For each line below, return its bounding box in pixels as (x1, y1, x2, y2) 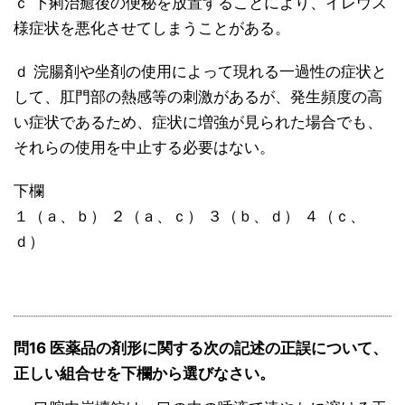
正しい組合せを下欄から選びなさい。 (14, 364, 275, 383)
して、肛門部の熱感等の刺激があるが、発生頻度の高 (14, 88, 382, 107)
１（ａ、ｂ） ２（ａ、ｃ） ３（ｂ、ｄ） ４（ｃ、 (14, 207, 365, 226)
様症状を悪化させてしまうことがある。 (14, 19, 290, 38)
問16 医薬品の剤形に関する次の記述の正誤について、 (14, 339, 388, 358)
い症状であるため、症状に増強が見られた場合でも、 (14, 113, 382, 132)
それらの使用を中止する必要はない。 (14, 138, 275, 157)
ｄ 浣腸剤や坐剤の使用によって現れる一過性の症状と (14, 62, 387, 81)
